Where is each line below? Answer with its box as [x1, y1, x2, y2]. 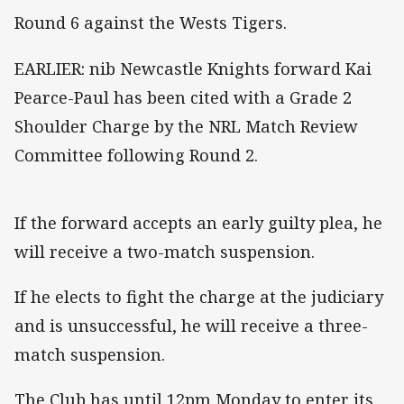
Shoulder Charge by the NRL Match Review [14, 115, 358, 137]
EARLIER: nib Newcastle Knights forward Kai [14, 57, 372, 79]
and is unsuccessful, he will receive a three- [14, 314, 368, 336]
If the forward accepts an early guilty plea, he [14, 211, 382, 234]
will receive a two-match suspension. [14, 240, 315, 262]
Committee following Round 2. [14, 143, 258, 166]
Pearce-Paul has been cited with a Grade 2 [14, 86, 352, 108]
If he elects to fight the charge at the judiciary [14, 285, 383, 308]
